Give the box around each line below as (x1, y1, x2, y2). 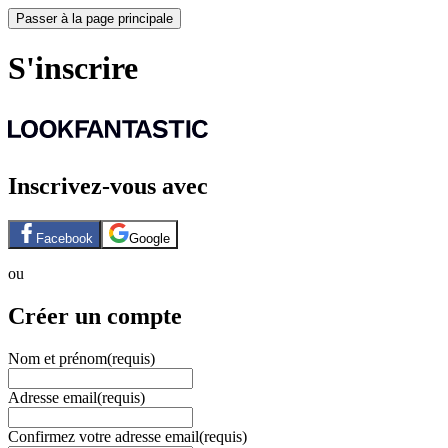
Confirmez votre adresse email (8, 427, 199, 445)
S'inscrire (8, 50, 138, 87)
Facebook (36, 230, 93, 246)
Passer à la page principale (16, 11, 173, 26)
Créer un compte (8, 302, 182, 329)
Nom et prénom (8, 349, 107, 367)
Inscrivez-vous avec (8, 172, 208, 199)
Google (129, 230, 170, 246)
